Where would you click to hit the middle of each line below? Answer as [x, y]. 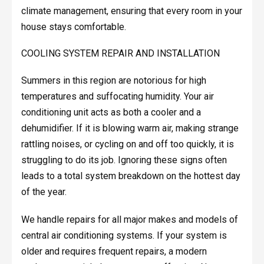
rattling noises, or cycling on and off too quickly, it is [127, 144]
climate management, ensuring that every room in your [131, 11]
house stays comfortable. [73, 27]
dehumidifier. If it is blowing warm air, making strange [130, 128]
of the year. [44, 192]
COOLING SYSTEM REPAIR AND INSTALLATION [120, 53]
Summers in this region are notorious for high [113, 80]
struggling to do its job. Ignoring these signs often [124, 160]
